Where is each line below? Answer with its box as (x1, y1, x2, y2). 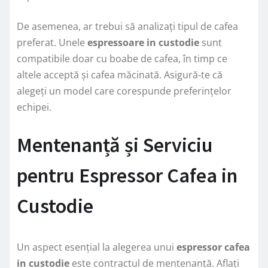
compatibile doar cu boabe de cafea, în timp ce (17, 51, 227, 65)
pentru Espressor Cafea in (17, 162, 237, 188)
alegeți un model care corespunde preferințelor (17, 84, 232, 98)
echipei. (17, 100, 51, 114)
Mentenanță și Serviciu (17, 132, 213, 157)
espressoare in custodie (87, 35, 199, 49)
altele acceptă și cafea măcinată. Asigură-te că (17, 68, 223, 81)
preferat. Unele (17, 35, 87, 49)
